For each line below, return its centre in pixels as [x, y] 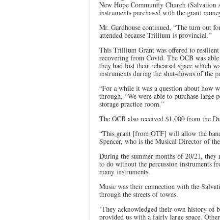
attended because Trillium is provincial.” [155, 35]
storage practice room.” [132, 104]
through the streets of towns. [139, 194]
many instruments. [126, 172]
